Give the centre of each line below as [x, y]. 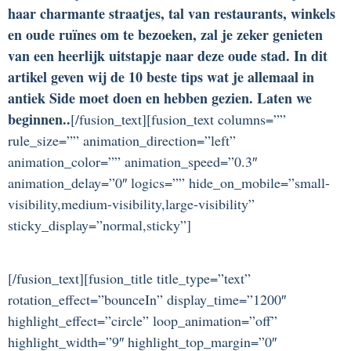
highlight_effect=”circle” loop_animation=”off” [143, 320]
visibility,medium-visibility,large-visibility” [131, 203]
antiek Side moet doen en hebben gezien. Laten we [160, 98]
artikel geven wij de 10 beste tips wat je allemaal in [161, 76]
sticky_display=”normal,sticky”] [100, 224]
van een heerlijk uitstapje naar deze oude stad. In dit [168, 55]
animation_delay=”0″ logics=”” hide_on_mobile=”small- [169, 182]
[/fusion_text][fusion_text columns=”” [178, 119]
